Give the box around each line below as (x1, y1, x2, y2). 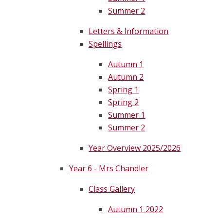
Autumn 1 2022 (108, 204, 163, 215)
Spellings (89, 38, 122, 50)
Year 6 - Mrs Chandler (69, 163, 149, 174)
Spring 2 (108, 97, 139, 108)
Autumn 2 (108, 72, 144, 83)
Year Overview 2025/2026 (89, 143, 181, 154)
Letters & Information (89, 26, 169, 37)
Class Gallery (89, 183, 135, 195)
